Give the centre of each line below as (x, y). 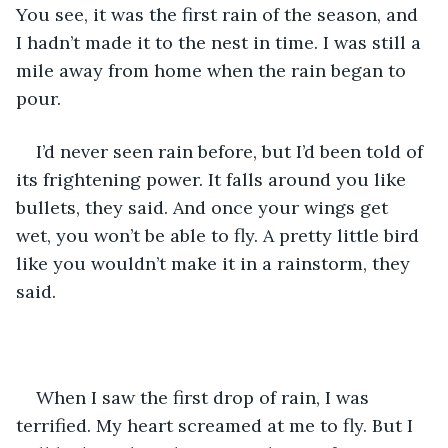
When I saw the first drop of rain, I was (205, 397)
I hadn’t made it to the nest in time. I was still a (221, 42)
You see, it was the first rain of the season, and (219, 14)
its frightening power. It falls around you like (213, 179)
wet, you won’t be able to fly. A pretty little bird (220, 235)
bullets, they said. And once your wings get (204, 207)
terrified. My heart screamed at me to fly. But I (217, 425)
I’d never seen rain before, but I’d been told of (232, 151)
